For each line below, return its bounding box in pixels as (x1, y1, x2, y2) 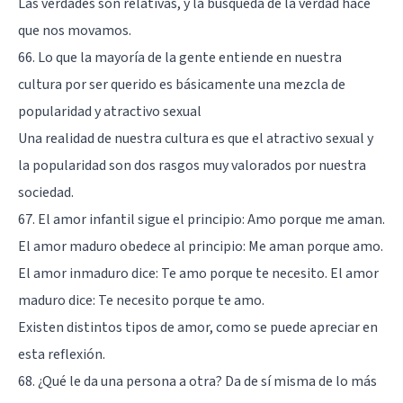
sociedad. (18, 182, 74, 202)
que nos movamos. (18, 20, 131, 40)
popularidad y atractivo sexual (18, 101, 201, 121)
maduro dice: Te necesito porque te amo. (18, 290, 264, 310)
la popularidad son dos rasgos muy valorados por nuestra (18, 155, 366, 175)
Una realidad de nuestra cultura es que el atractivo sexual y (18, 128, 373, 148)
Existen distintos (18, 317, 125, 337)
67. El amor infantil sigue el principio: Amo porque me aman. (18, 209, 385, 229)
